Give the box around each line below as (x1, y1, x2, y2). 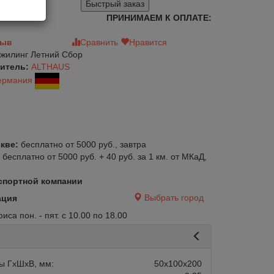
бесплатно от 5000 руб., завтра (20, 139, 146, 149)
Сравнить (80, 37, 119, 47)
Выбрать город (144, 193, 204, 202)
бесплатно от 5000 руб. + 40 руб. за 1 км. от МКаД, (2, 152, 207, 161)
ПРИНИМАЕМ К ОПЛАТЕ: (106, 13, 212, 23)
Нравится (129, 37, 168, 47)
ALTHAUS (31, 62, 70, 72)
